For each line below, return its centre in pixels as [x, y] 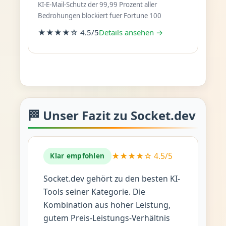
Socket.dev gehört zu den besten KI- [111, 178]
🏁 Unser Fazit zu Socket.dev [111, 115]
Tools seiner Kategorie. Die [94, 191]
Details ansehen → [131, 32]
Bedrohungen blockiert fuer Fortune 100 [99, 16]
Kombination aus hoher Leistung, [107, 205]
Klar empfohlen [77, 156]
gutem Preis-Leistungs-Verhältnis [106, 218]
